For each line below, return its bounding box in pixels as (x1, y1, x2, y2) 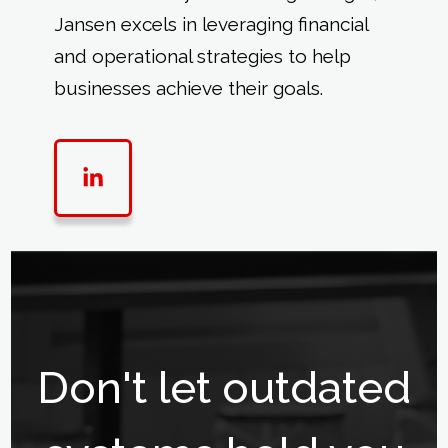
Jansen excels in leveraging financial (53, 13, 368, 36)
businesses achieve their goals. (53, 77, 323, 100)
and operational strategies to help (53, 45, 351, 68)
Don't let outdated (37, 361, 411, 413)
